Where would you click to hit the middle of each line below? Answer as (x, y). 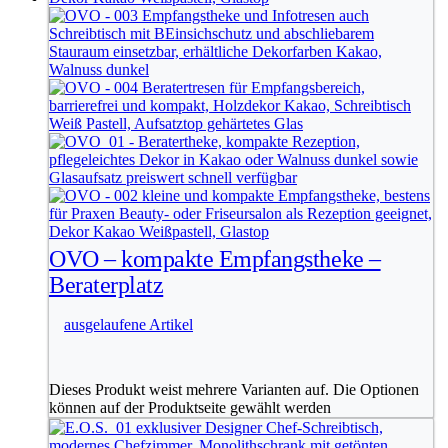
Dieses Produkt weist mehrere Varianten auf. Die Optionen (234, 390)
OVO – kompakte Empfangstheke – (215, 259)
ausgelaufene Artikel (128, 325)
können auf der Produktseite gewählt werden (190, 408)
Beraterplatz (106, 285)
